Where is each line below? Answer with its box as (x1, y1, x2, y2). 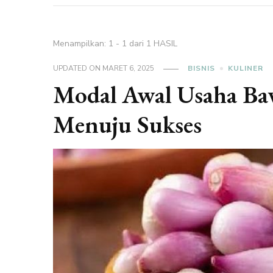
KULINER (228, 63, 264, 74)
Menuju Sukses (53, 108, 202, 141)
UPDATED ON (53, 63, 103, 74)
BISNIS (188, 63, 216, 74)
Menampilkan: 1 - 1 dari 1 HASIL (53, 38, 177, 50)
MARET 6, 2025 (102, 63, 155, 74)
